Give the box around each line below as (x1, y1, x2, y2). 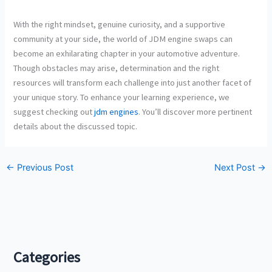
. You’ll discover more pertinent (138, 106, 253, 118)
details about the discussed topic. (13, 121, 138, 132)
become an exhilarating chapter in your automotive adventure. (13, 48, 240, 59)
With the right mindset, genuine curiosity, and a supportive (13, 19, 226, 30)
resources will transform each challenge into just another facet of (13, 77, 252, 89)
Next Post (214, 161, 258, 173)
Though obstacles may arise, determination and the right (13, 63, 220, 74)
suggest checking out (13, 106, 95, 118)
